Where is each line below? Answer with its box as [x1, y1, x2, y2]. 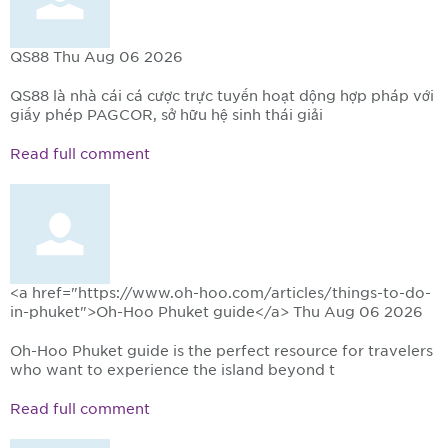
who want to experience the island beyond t [10, 362, 335, 379]
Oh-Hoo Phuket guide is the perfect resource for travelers [10, 343, 433, 360]
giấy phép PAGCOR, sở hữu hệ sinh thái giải [10, 107, 323, 124]
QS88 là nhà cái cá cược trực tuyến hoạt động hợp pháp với [10, 88, 434, 105]
